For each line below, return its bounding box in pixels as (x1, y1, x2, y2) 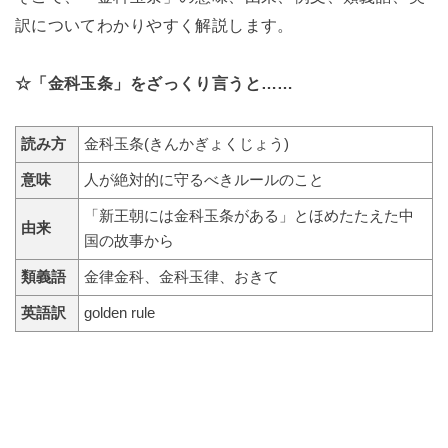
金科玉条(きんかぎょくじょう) (83, 136, 289, 153)
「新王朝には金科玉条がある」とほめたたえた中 (83, 208, 414, 225)
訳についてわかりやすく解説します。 (14, 15, 294, 34)
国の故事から (83, 233, 174, 250)
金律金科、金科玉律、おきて (83, 269, 279, 286)
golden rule (83, 305, 155, 322)
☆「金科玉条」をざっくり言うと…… (14, 73, 294, 92)
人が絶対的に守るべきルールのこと (83, 172, 324, 189)
